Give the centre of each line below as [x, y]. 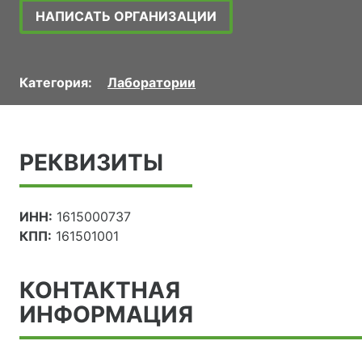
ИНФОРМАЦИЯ [106, 315]
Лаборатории [152, 83]
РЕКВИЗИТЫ [91, 163]
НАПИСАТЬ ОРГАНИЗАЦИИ [126, 17]
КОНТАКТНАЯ [100, 290]
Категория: [56, 83]
